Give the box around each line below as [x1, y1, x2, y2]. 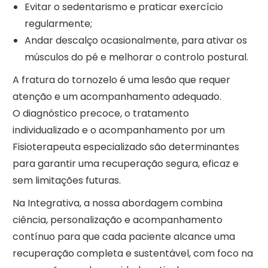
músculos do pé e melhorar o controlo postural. [24, 50, 248, 65]
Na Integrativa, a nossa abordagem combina [12, 196, 223, 211]
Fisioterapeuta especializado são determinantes [12, 140, 239, 154]
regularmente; [24, 17, 92, 31]
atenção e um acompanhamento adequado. [12, 90, 221, 104]
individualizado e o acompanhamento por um [12, 123, 225, 138]
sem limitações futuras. [12, 173, 121, 188]
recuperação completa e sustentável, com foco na [12, 246, 253, 261]
